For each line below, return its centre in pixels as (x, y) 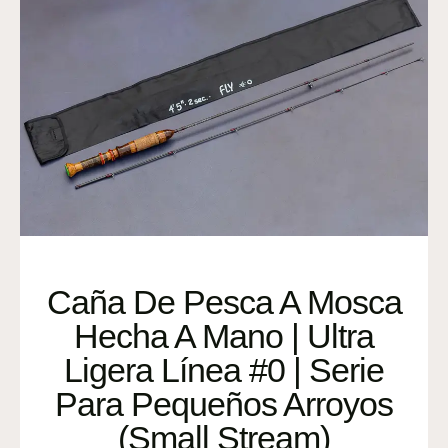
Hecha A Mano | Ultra (224, 335)
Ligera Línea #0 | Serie (224, 369)
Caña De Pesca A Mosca (224, 301)
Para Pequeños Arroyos (224, 403)
